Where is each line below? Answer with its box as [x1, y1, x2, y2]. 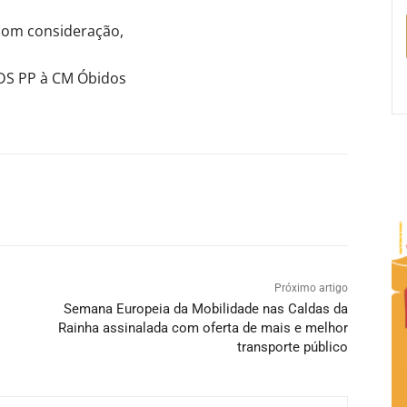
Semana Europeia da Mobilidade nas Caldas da [63, 300, 348, 317]
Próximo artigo [273, 281, 348, 294]
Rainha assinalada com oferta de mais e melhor [57, 319, 348, 336]
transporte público [236, 338, 348, 355]
